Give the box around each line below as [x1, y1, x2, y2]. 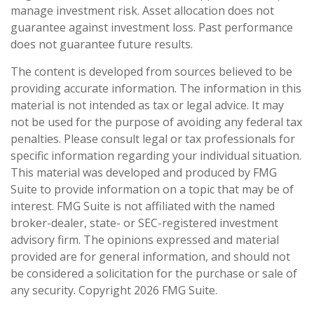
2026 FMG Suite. [134, 282, 217, 298]
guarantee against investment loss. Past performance [11, 19, 293, 35]
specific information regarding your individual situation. [11, 147, 301, 163]
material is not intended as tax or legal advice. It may [11, 97, 284, 113]
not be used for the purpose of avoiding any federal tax [11, 114, 302, 130]
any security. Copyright [11, 282, 134, 298]
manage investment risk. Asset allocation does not [11, 2, 274, 18]
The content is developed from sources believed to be [11, 63, 292, 79]
